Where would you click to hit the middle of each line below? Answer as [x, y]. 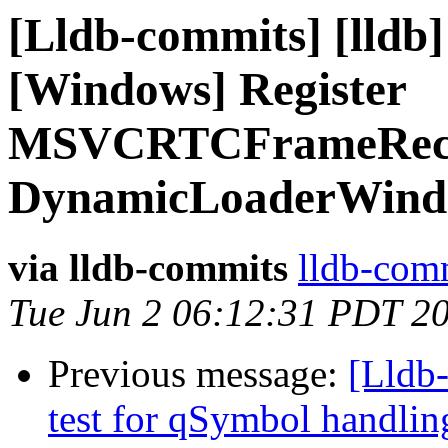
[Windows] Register [207, 89]
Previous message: [198, 374]
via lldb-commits [148, 268]
